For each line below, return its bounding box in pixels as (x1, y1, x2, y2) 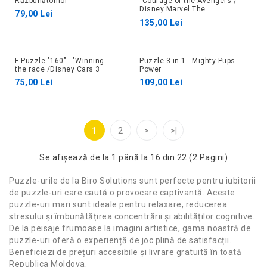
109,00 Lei (139, 77, 182, 88)
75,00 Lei (15, 77, 53, 88)
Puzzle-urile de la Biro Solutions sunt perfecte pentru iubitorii (9, 176, 256, 186)
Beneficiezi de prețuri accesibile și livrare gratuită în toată (9, 247, 241, 257)
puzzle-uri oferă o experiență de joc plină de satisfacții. (9, 235, 231, 246)
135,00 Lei (139, 18, 182, 28)
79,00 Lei (15, 9, 53, 19)
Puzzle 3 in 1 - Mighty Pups (139, 57, 235, 66)
